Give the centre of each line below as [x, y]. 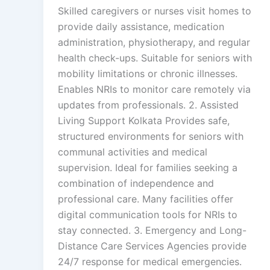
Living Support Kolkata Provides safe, [144, 121]
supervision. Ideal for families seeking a [148, 168]
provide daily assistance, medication [141, 27]
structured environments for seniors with [151, 136]
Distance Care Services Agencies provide [152, 246]
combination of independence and [136, 183]
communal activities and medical [133, 152]
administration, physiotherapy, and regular [154, 42]
